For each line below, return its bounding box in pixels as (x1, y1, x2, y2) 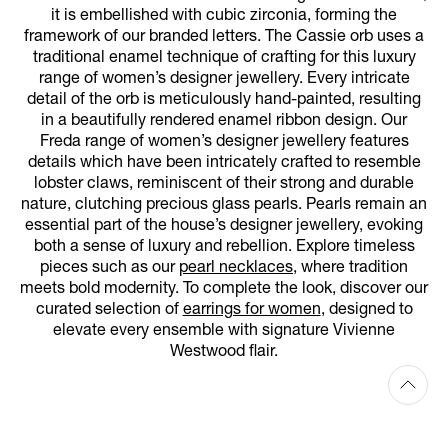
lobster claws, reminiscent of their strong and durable (34, 176, 414, 193)
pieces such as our (40, 260, 179, 277)
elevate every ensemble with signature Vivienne (53, 323, 395, 340)
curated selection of (35, 302, 183, 319)
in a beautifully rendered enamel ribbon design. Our (41, 113, 407, 130)
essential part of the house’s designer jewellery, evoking (25, 218, 423, 235)
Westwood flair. (170, 344, 278, 361)
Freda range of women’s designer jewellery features (39, 134, 409, 151)
